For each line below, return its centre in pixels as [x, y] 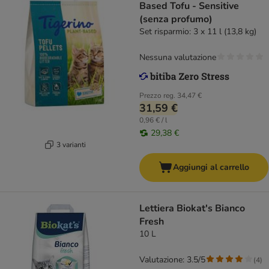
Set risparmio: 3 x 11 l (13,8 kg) [198, 32]
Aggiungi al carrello [211, 168]
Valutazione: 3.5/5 [172, 260]
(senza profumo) [176, 20]
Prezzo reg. [157, 96]
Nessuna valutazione [178, 58]
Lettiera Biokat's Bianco [192, 209]
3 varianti [71, 144]
